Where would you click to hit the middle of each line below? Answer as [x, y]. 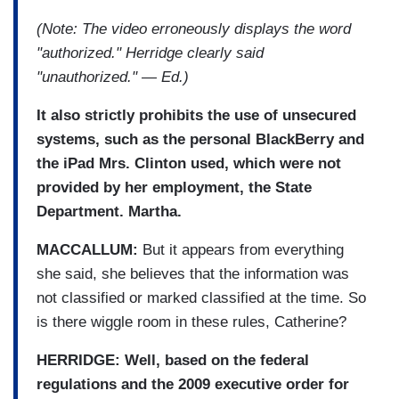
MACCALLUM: [87, 249]
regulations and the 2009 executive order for [193, 384]
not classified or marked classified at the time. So [201, 297]
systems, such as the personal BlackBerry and [200, 139]
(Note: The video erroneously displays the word [194, 28]
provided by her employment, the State [174, 187]
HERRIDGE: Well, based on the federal [173, 360]
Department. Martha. [109, 211]
